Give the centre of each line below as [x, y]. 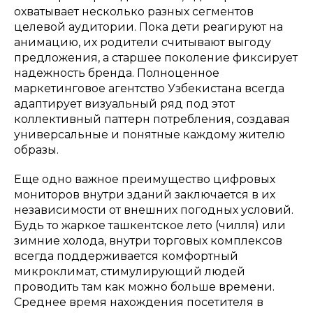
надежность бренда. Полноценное [117, 73]
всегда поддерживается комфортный [126, 256]
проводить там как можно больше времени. [144, 286]
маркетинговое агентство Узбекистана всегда [149, 88]
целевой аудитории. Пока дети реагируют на [148, 27]
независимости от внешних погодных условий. [154, 210]
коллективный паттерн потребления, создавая [152, 119]
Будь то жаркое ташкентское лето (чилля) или [150, 225]
